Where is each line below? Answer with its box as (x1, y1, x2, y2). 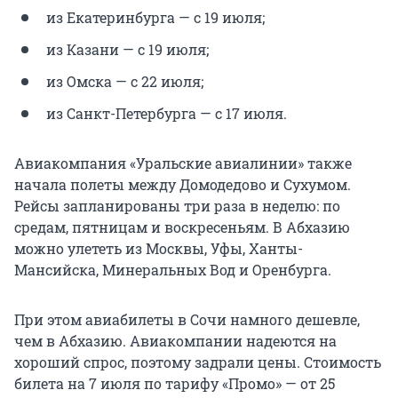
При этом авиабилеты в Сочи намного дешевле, (14, 310, 360, 330)
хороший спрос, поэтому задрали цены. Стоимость (14, 353, 381, 372)
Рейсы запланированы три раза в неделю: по (14, 196, 340, 216)
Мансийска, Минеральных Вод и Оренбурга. (14, 260, 331, 280)
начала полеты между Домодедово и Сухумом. (14, 175, 351, 195)
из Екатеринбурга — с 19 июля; (46, 8, 265, 28)
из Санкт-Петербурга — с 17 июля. (46, 104, 287, 123)
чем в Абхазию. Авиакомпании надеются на (14, 331, 337, 351)
